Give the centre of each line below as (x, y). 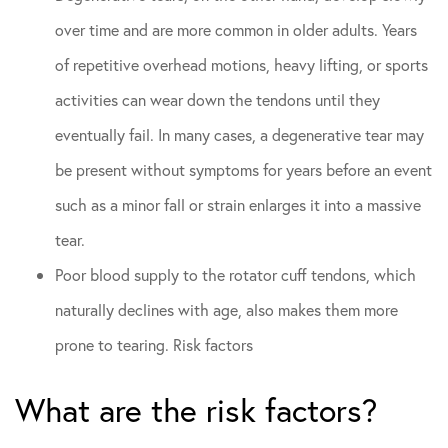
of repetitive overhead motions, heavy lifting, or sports (241, 64)
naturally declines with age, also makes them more (226, 309)
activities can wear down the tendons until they (217, 99)
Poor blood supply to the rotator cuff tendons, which (235, 274)
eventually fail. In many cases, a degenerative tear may (239, 134)
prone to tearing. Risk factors (154, 344)
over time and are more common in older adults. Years (236, 29)
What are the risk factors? (196, 410)
